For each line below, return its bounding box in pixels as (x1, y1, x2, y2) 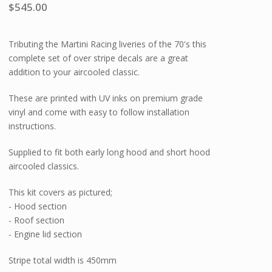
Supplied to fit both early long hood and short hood (8, 146, 211, 158)
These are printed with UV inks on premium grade (8, 92, 203, 104)
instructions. (8, 120, 56, 132)
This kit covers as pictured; (8, 186, 113, 199)
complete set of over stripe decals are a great (8, 52, 189, 64)
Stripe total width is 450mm (8, 254, 117, 267)
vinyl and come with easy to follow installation (8, 106, 190, 118)
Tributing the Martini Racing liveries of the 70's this (8, 38, 207, 50)
